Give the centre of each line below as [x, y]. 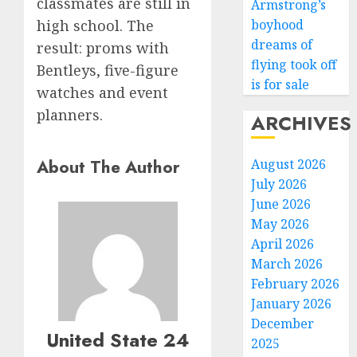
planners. [70, 115]
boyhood [278, 25]
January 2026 [292, 304]
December [283, 324]
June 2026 [281, 204]
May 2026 [280, 224]
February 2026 [296, 284]
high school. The [95, 26]
